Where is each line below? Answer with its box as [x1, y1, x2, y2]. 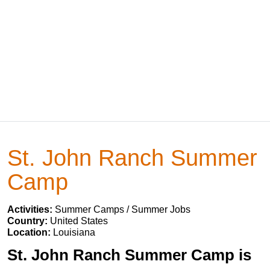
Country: [7, 216, 50, 226]
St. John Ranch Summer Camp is [7, 246, 251, 264]
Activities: [7, 204, 55, 215]
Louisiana [53, 227, 95, 237]
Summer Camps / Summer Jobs [55, 204, 190, 215]
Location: [7, 227, 53, 237]
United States [50, 216, 108, 226]
